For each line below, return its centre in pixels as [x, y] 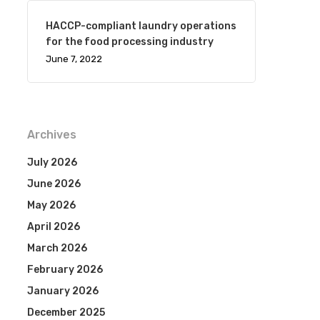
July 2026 [52, 162]
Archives [51, 135]
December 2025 [66, 312]
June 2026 [54, 184]
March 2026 [57, 248]
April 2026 [53, 227]
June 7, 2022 [74, 59]
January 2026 [62, 291]
